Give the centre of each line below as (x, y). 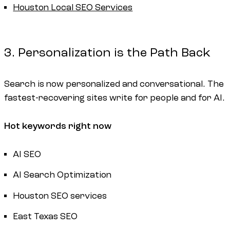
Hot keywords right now (58, 126)
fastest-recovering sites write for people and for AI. (114, 98)
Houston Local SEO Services (73, 8)
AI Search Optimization (62, 175)
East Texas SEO (45, 216)
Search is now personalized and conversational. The (114, 84)
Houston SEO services (60, 196)
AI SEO (27, 154)
